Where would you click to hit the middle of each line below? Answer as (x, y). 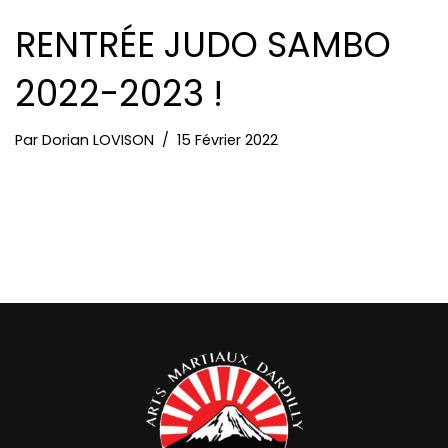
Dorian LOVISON (98, 140)
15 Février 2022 (227, 140)
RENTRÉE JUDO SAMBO (203, 45)
